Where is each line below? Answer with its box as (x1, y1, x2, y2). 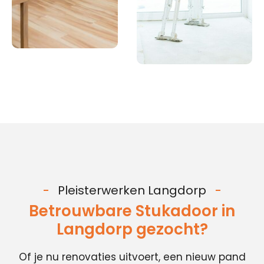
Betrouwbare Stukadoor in (29, 200, 235, 222)
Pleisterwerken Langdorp (58, 182, 206, 199)
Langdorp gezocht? (56, 219, 208, 240)
